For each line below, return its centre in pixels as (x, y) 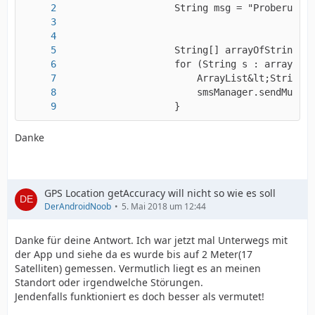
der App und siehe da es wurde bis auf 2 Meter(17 (134, 254)
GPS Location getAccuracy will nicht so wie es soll (160, 193)
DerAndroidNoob (78, 206)
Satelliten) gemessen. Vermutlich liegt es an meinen (138, 268)
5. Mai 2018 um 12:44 (164, 206)
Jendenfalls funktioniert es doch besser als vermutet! (140, 296)
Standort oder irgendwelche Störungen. (109, 282)
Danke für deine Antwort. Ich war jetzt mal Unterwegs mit (151, 240)
